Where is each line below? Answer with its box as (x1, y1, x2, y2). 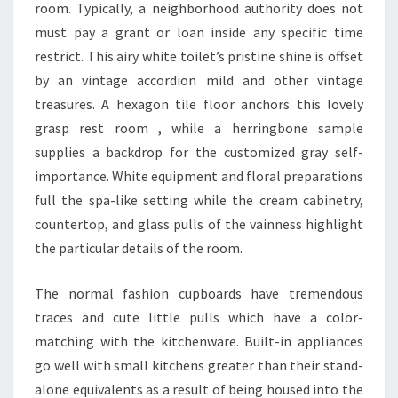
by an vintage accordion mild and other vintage (35, 71, 363, 90)
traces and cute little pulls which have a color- (35, 308, 363, 327)
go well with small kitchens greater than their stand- (35, 356, 363, 375)
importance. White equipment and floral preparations (35, 167, 363, 186)
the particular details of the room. (35, 239, 243, 258)
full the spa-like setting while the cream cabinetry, (35, 191, 363, 210)
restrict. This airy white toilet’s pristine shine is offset (35, 47, 363, 66)
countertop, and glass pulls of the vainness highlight (35, 215, 363, 234)
